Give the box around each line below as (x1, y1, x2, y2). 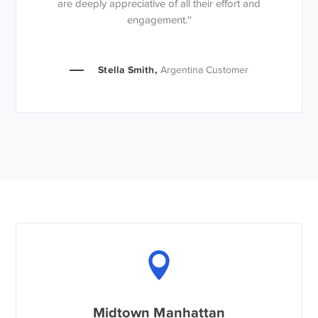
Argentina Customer (160, 65, 248, 76)
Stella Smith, (98, 64, 158, 76)
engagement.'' (126, 14, 192, 26)
